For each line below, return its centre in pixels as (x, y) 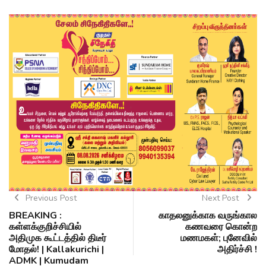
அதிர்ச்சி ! (237, 250)
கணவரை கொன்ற (221, 227)
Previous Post (51, 198)
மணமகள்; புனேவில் (219, 238)
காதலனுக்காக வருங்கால (208, 216)
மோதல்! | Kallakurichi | (56, 250)
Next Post (221, 198)
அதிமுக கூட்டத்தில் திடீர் (58, 238)
